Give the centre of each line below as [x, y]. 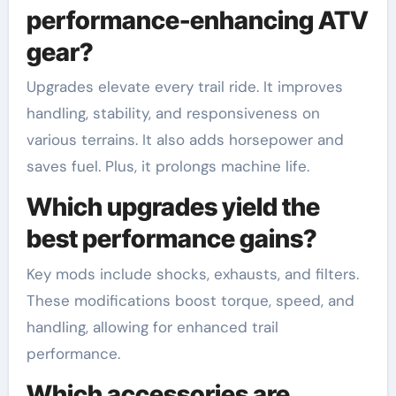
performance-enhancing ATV [197, 20]
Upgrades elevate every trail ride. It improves [31, 87]
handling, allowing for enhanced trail [152, 327]
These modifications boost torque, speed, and [190, 300]
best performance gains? [171, 239]
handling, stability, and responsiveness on [173, 114]
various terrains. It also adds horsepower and [185, 140]
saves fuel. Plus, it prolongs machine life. [168, 167]
